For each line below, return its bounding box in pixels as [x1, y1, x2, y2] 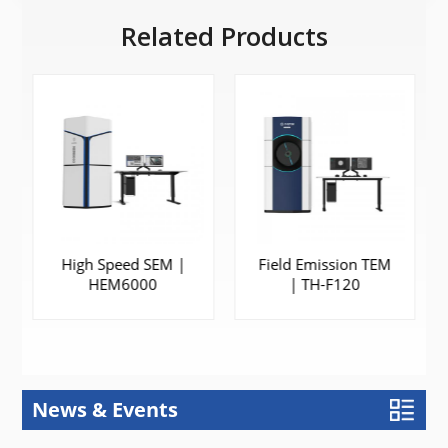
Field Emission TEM [258, 254, 392, 275]
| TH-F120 [289, 274, 361, 295]
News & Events [32, 396, 179, 424]
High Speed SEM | [61, 254, 186, 275]
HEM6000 [88, 274, 158, 295]
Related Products [120, 25, 328, 52]
